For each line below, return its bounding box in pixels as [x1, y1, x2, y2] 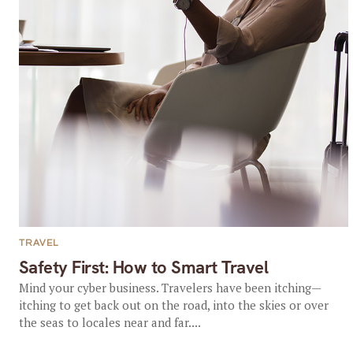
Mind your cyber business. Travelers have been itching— [18, 280, 321, 295]
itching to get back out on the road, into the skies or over [18, 297, 329, 313]
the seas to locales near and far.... [18, 314, 201, 330]
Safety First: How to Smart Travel [18, 256, 269, 279]
